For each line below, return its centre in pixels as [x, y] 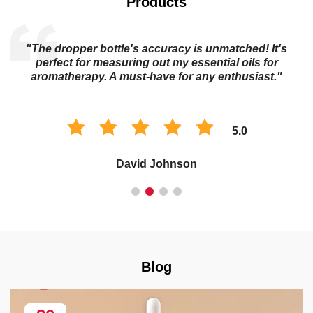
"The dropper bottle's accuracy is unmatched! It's [156, 48]
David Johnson [156, 163]
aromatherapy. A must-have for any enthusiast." [156, 76]
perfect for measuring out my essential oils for [156, 62]
